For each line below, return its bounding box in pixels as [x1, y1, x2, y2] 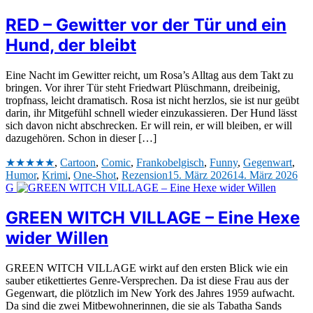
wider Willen [6, 228, 108, 249]
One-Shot [73, 168, 116, 181]
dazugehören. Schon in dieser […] [6, 131, 156, 144]
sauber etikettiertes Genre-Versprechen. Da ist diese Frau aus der [6, 275, 289, 287]
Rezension [122, 168, 168, 181]
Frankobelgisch [136, 156, 204, 168]
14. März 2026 [233, 168, 298, 181]
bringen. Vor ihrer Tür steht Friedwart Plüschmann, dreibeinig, [6, 81, 280, 94]
